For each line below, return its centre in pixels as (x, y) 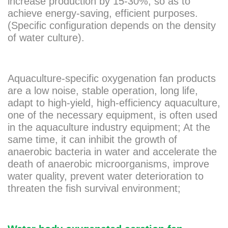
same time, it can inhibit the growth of (92, 140)
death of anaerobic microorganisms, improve (108, 164)
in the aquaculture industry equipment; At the (109, 127)
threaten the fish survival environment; (94, 189)
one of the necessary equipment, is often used (112, 115)
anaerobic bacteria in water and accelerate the (112, 152)
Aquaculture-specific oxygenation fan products (112, 79)
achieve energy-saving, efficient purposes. (103, 13)
